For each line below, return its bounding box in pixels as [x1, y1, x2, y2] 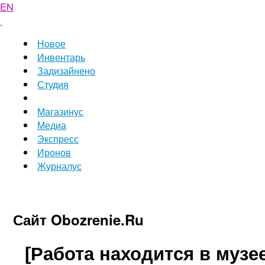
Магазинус [37, 105, 83, 118]
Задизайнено [37, 64, 95, 77]
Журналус [37, 159, 82, 173]
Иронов [37, 146, 71, 159]
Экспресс [37, 132, 79, 146]
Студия [37, 77, 69, 91]
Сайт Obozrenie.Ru [13, 209, 144, 230]
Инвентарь [37, 50, 85, 64]
